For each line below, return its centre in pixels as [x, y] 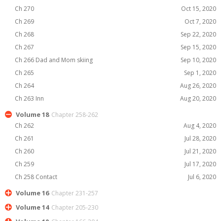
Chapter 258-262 [75, 115]
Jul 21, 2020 [200, 151]
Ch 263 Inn [32, 98]
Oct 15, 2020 [199, 9]
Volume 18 [32, 114]
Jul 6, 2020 [202, 177]
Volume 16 [32, 193]
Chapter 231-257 [75, 193]
